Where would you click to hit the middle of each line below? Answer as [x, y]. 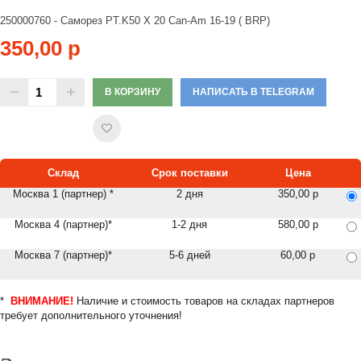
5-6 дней [189, 255]
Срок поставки [189, 173]
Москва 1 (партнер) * [63, 194]
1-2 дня [190, 224]
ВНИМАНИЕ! [42, 301]
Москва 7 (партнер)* [63, 255]
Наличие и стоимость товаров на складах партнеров [204, 301]
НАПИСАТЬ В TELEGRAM [253, 92]
